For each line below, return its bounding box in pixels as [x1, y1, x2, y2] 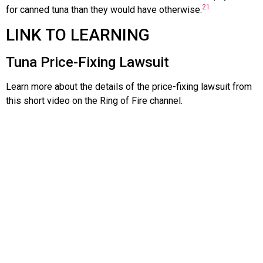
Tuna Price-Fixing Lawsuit [6, 54, 169, 70]
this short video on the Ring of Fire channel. [6, 95, 183, 106]
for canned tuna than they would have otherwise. [6, 4, 202, 15]
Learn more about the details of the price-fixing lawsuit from [6, 81, 252, 92]
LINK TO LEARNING [6, 25, 150, 45]
